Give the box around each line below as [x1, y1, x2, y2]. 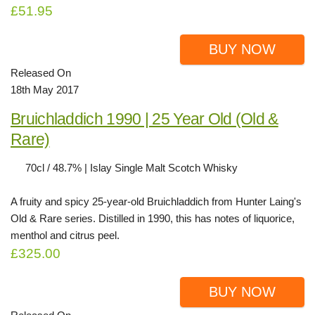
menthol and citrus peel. [11, 229, 120, 241]
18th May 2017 [11, 83, 79, 96]
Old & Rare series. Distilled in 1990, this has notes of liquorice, [11, 212, 295, 224]
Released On [11, 66, 71, 79]
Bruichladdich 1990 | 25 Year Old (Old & [11, 109, 278, 128]
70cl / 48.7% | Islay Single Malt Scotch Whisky [25, 161, 238, 174]
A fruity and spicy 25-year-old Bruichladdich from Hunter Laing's [11, 195, 302, 207]
